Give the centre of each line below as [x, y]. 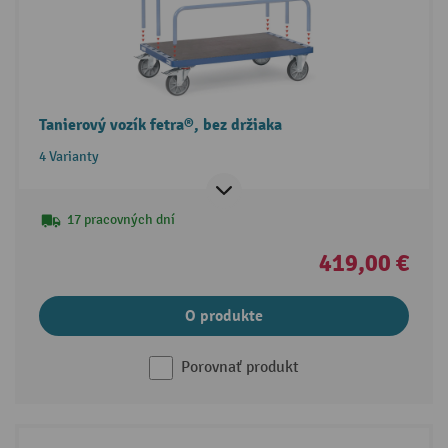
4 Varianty [68, 156]
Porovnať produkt [240, 367]
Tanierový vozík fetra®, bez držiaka [160, 124]
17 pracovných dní [120, 219]
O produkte [224, 315]
